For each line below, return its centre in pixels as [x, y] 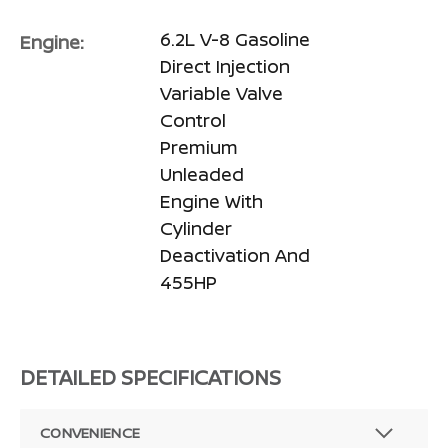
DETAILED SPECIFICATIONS [150, 378]
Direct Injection [225, 66]
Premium [199, 147]
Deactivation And [235, 255]
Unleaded [202, 174]
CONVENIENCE [90, 433]
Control [193, 120]
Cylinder [196, 228]
